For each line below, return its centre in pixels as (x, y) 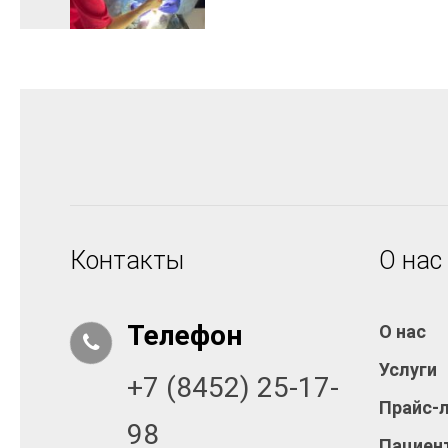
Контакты (127, 261)
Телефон (184, 336)
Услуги (407, 370)
